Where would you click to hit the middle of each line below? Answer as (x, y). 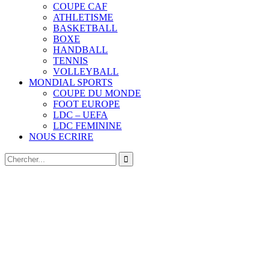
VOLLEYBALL (86, 72)
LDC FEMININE (87, 126)
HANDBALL (80, 50)
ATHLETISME (83, 17)
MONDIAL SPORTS (71, 83)
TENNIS (71, 61)
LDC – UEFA (80, 115)
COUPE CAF (80, 7)
